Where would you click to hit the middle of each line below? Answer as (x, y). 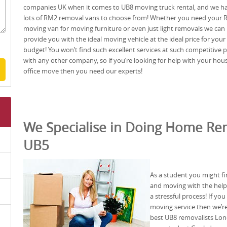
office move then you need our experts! (83, 71)
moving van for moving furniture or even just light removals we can (124, 28)
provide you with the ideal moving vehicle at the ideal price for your (124, 39)
